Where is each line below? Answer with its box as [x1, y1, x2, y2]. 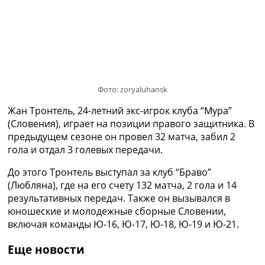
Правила [52, 215, 92, 229]
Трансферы [52, 137, 104, 151]
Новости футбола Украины [52, 150, 174, 164]
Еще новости [8, 241, 85, 257]
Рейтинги [52, 202, 95, 216]
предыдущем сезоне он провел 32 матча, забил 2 [8, 130, 235, 143]
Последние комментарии [52, 163, 169, 177]
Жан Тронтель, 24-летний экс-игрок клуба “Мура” [8, 104, 232, 117]
